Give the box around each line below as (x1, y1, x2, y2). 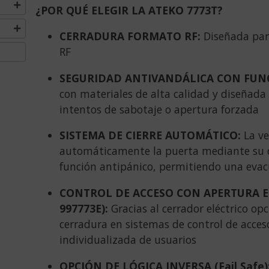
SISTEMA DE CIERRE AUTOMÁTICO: (59, 128, 244, 143)
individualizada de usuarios (59, 232, 196, 247)
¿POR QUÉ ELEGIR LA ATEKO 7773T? (35, 2, 223, 17)
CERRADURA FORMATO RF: (59, 29, 204, 44)
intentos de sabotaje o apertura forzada (59, 101, 259, 116)
